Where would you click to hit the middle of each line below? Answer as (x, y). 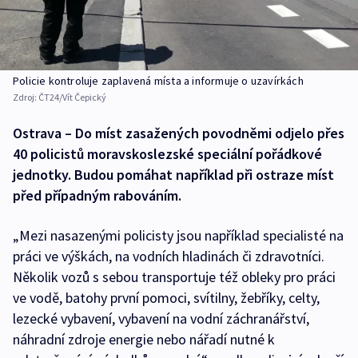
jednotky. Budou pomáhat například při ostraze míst (173, 175)
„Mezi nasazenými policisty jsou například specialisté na (178, 236)
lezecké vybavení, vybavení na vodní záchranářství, (161, 319)
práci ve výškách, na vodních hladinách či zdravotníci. (169, 257)
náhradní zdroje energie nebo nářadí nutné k (144, 340)
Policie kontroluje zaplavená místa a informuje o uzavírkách (158, 81)
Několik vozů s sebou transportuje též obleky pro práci (174, 277)
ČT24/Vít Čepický (72, 97)
